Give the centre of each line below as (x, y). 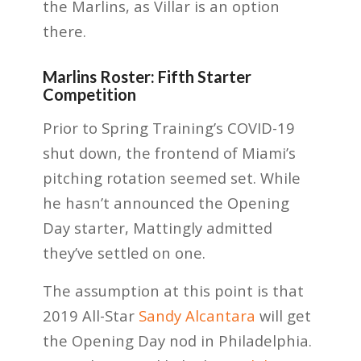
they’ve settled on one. (124, 253)
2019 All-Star (90, 316)
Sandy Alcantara (197, 316)
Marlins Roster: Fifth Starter (147, 76)
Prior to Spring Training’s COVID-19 (168, 128)
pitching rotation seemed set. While (171, 178)
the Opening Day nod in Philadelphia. (177, 341)
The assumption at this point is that (173, 291)
